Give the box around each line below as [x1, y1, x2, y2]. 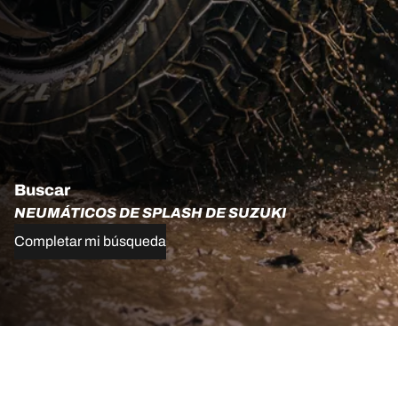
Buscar [14, 181, 70, 200]
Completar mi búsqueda [14, 234, 166, 250]
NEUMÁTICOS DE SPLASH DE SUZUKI [14, 205, 286, 221]
